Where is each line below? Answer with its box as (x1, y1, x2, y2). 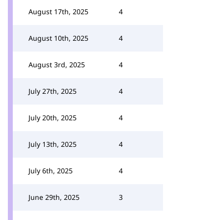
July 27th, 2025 (28, 86, 77, 96)
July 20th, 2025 (28, 113, 77, 122)
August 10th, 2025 (28, 33, 88, 43)
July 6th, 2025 (28, 166, 73, 175)
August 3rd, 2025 (28, 60, 85, 69)
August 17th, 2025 (28, 7, 88, 16)
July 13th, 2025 (28, 139, 77, 149)
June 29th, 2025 (28, 192, 80, 202)
